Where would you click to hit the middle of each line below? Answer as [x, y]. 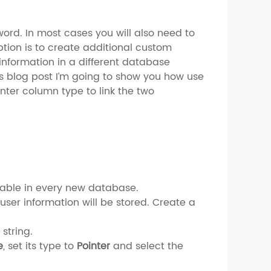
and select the [147, 246]
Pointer [94, 246]
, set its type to [40, 246]
